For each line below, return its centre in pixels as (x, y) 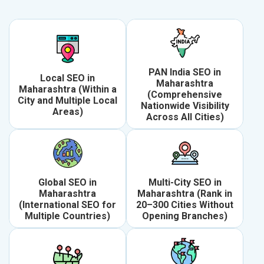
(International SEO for (67, 205)
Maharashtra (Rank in (185, 194)
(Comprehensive (185, 95)
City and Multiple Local (67, 100)
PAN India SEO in (185, 72)
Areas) (67, 111)
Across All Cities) (185, 117)
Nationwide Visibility (185, 106)
